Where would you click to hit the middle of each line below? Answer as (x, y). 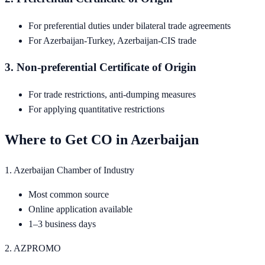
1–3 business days (62, 224)
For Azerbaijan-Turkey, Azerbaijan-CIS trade (112, 40)
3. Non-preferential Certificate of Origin (101, 67)
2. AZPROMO (33, 248)
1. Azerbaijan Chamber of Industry (70, 170)
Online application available (80, 209)
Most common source (69, 194)
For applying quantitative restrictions (96, 109)
